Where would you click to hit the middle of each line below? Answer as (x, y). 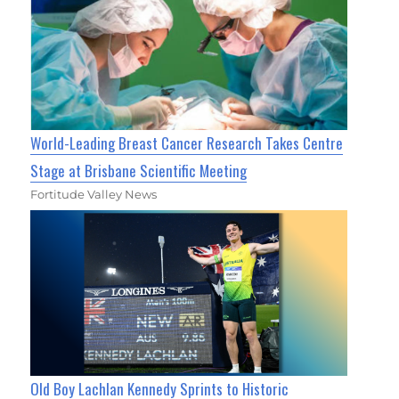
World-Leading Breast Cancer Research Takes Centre (187, 143)
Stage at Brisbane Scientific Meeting (139, 171)
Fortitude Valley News (94, 195)
